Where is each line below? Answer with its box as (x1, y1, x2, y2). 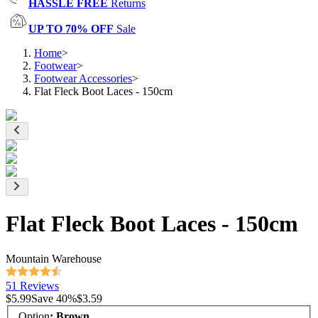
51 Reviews (6, 279, 59, 292)
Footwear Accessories (34, 72, 132, 84)
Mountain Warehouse (6, 252, 102, 265)
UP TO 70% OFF (28, 23, 114, 35)
